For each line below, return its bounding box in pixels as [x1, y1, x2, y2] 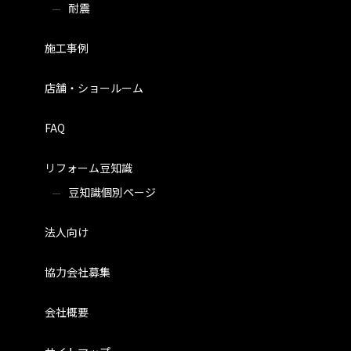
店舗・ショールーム [44, 79, 143, 96]
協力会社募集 [44, 263, 110, 280]
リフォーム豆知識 [44, 159, 132, 175]
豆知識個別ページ [67, 183, 156, 200]
